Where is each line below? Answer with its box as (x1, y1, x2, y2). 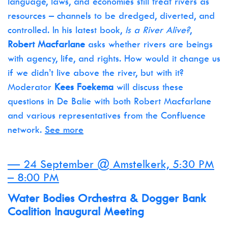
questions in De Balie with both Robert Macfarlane (8, 95, 211, 107)
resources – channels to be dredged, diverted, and (8, 10, 215, 21)
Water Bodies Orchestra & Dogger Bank (8, 191, 206, 205)
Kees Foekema (54, 81, 117, 93)
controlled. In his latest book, (8, 24, 125, 36)
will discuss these (117, 81, 183, 93)
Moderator (8, 81, 54, 93)
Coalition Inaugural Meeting (8, 204, 144, 218)
